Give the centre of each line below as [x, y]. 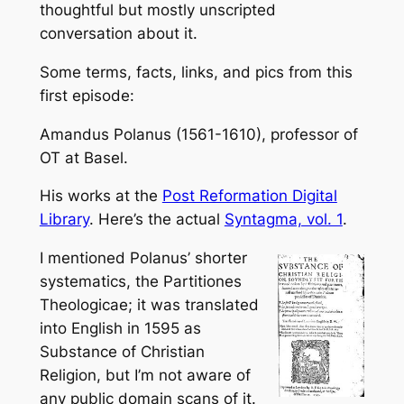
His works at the [101, 196]
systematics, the [101, 282]
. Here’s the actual [156, 220]
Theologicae [83, 305]
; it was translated [193, 305]
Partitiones [202, 282]
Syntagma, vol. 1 [283, 220]
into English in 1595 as [120, 329]
